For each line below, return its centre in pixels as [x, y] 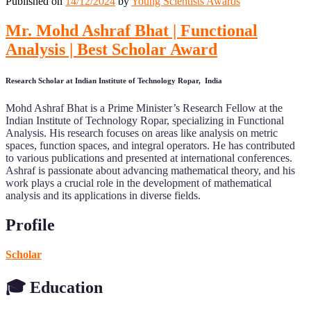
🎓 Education [56, 287]
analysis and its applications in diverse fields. [103, 196]
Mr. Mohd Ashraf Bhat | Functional [132, 31]
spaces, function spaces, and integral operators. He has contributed [150, 146]
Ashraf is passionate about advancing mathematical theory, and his [150, 171]
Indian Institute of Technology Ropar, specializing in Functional [145, 121]
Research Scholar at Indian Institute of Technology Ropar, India [114, 81]
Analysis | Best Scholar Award [111, 50]
